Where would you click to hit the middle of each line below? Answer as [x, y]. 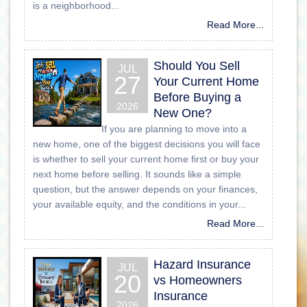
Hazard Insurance [202, 264]
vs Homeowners [198, 280]
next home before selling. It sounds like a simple [137, 174]
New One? [183, 113]
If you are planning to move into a [174, 128]
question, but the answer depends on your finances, [145, 189]
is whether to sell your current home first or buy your [146, 159]
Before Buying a [197, 97]
